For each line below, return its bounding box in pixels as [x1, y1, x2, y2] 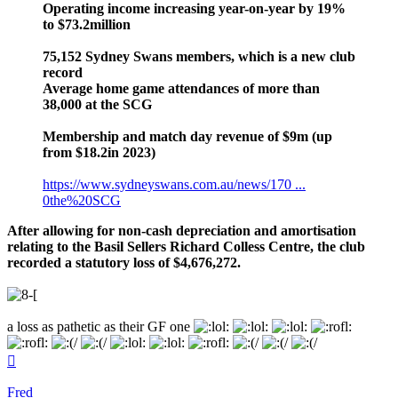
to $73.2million [43, 16, 131, 32]
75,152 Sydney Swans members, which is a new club [43, 48, 355, 64]
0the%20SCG [43, 192, 121, 208]
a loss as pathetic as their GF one [7, 318, 194, 334]
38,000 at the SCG [43, 96, 152, 112]
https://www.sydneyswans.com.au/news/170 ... [43, 176, 306, 192]
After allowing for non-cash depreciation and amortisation [7, 222, 356, 238]
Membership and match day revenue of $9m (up [43, 128, 332, 144]
